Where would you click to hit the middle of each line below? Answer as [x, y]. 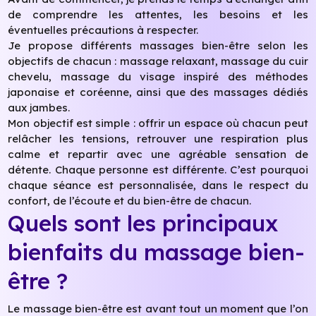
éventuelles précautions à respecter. [103, 30]
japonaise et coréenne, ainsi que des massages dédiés [158, 92]
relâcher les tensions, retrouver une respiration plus [158, 139]
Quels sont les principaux [144, 223]
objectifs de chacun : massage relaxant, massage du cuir [158, 61]
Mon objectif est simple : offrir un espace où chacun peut [158, 123]
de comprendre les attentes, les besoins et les [158, 15]
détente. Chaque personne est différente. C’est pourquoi [158, 170]
